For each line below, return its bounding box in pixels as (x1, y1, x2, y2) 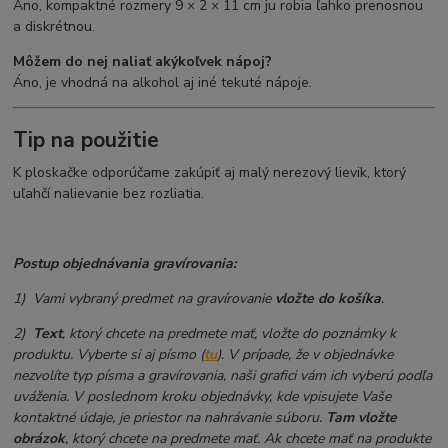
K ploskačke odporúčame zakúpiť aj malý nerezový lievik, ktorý (13, 162, 407, 182)
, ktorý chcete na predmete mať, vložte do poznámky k (62, 323, 397, 343)
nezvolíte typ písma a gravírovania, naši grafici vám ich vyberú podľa (13, 365, 433, 385)
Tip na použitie (13, 125, 160, 154)
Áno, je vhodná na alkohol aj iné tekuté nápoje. (13, 73, 313, 93)
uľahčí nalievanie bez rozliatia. (13, 183, 205, 203)
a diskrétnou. (13, 17, 96, 37)
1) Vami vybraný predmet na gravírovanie (13, 288, 276, 308)
